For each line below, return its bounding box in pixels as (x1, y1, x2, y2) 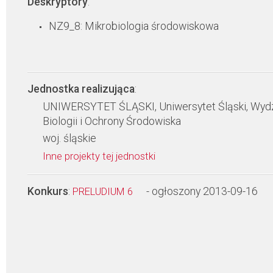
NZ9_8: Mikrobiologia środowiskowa (49, 20, 219, 32)
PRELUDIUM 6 (73, 186, 135, 197)
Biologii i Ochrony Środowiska (43, 115, 181, 127)
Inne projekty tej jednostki (43, 151, 158, 162)
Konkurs (27, 185, 68, 197)
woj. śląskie (43, 132, 96, 144)
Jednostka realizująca (27, 83, 135, 95)
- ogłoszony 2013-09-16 (146, 185, 258, 197)
